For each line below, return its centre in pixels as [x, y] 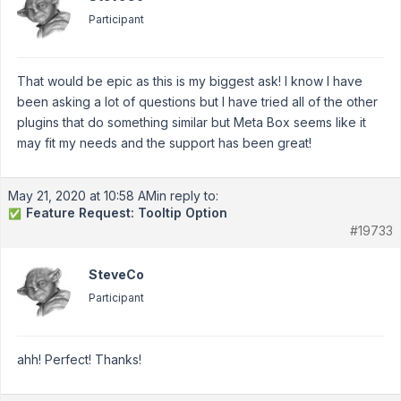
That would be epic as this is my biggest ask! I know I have [190, 81]
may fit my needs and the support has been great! [164, 143]
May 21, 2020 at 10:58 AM [82, 196]
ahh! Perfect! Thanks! [79, 359]
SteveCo [116, 274]
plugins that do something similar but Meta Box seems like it [192, 122]
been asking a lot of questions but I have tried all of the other [197, 102]
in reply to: [188, 196]
